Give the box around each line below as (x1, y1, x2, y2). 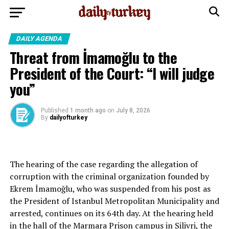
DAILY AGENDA (15, 35, 63, 42)
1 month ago (70, 107, 106, 114)
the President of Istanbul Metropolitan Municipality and (9, 195, 219, 207)
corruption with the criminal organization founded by (9, 171, 209, 182)
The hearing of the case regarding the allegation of (9, 158, 198, 170)
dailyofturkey (49, 114, 87, 121)
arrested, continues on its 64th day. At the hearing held (9, 208, 213, 219)
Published (40, 107, 68, 114)
